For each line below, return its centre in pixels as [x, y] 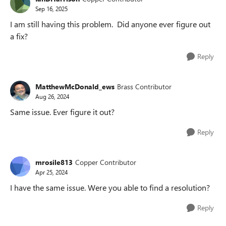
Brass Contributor [144, 86]
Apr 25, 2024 [51, 172]
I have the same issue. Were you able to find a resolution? [110, 187]
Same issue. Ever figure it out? [62, 112]
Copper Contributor [106, 162]
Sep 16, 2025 [51, 8]
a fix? [19, 36]
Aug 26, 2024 [52, 96]
